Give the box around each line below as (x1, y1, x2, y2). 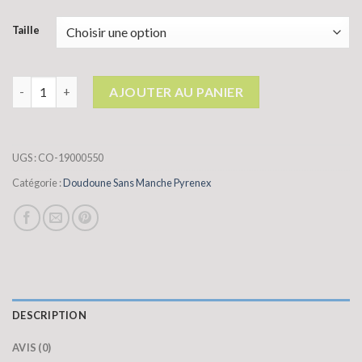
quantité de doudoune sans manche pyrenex (11, 77, 256, 91)
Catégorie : (12, 175, 63, 189)
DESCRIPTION (12, 308, 86, 322)
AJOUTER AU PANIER (109, 83, 244, 99)
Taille (12, 23, 40, 36)
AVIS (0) (12, 340, 52, 354)
